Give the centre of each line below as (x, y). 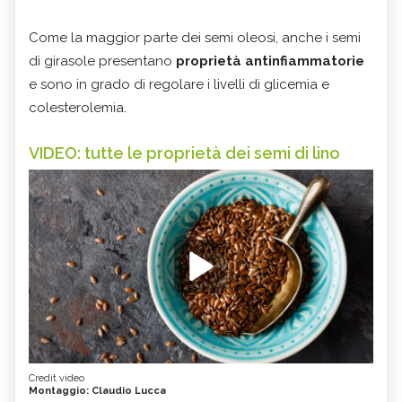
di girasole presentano (102, 61)
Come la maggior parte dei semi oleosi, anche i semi (195, 38)
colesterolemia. (78, 108)
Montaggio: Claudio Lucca (97, 391)
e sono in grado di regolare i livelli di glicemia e (179, 85)
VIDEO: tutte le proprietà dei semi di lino (184, 153)
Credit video (57, 379)
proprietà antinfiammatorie (270, 61)
